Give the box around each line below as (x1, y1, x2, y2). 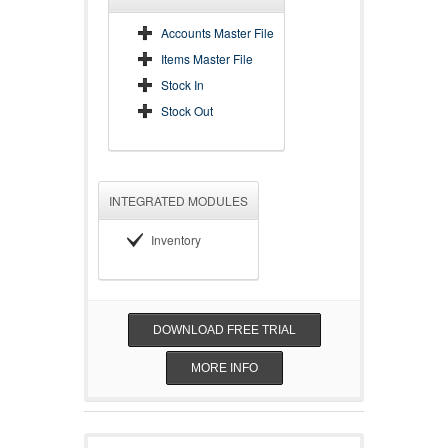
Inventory (151, 231, 201, 248)
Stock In (161, 76, 204, 93)
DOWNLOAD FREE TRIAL (152, 323, 296, 337)
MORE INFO (190, 361, 258, 375)
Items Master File (161, 50, 253, 67)
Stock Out (161, 102, 213, 119)
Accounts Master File (161, 24, 274, 41)
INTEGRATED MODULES (109, 192, 248, 209)
